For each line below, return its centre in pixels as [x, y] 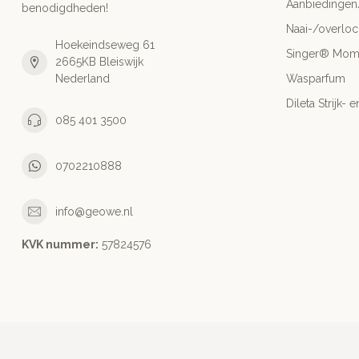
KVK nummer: [60, 245]
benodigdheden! [65, 8]
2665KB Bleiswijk [99, 62]
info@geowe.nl [94, 211]
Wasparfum [316, 79]
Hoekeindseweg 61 [105, 45]
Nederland [83, 79]
